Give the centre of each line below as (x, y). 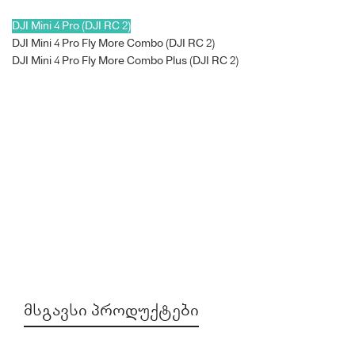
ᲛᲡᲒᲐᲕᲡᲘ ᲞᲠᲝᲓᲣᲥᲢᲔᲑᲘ (111, 311)
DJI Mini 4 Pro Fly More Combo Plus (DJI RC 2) (125, 61)
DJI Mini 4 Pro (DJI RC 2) (71, 27)
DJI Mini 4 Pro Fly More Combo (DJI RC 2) (113, 44)
